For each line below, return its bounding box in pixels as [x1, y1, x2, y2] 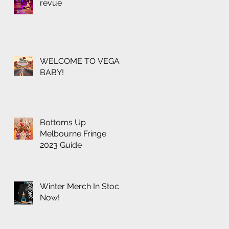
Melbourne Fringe [40, 129, 106, 139]
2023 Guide [40, 140, 82, 150]
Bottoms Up [40, 118, 86, 128]
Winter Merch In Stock [40, 181, 123, 192]
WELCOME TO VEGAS [40, 56, 125, 66]
